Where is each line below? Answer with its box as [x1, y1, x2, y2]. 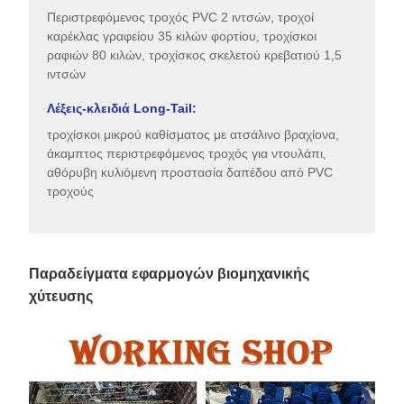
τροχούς [47, 183, 94, 198]
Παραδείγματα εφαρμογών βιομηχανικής [29, 265, 309, 281]
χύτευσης [29, 288, 93, 304]
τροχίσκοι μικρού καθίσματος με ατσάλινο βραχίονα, [47, 126, 339, 142]
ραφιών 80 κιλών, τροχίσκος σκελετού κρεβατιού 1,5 [47, 47, 342, 62]
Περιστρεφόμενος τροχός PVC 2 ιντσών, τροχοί [47, 9, 314, 24]
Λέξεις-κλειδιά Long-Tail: [47, 100, 197, 115]
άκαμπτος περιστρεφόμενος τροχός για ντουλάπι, [47, 145, 326, 161]
